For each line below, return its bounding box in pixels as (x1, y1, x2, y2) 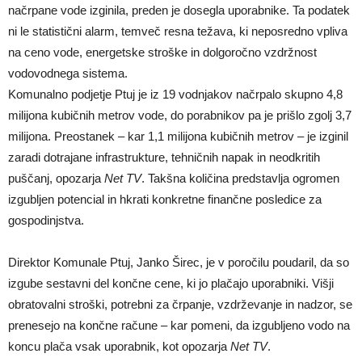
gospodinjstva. (8, 213, 84, 228)
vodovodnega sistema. (8, 66, 128, 81)
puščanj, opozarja (8, 171, 104, 186)
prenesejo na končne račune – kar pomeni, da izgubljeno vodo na (8, 318, 350, 333)
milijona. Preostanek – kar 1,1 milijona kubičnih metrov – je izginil (8, 129, 348, 144)
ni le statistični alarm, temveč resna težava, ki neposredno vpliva (8, 24, 347, 39)
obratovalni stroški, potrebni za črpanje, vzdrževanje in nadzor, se (8, 297, 352, 312)
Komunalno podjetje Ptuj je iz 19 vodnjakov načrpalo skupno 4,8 (8, 87, 343, 102)
